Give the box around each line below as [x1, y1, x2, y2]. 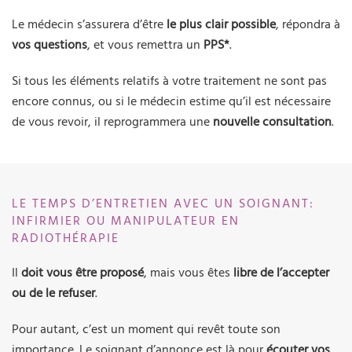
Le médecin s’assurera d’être [12, 16, 167, 34]
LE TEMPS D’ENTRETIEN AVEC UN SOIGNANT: [12, 195, 314, 213]
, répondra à [276, 16, 340, 34]
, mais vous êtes [144, 264, 233, 282]
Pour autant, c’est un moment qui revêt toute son [12, 321, 280, 339]
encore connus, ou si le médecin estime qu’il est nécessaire [12, 93, 331, 111]
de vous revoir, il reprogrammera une [12, 113, 213, 131]
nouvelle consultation [213, 113, 332, 131]
